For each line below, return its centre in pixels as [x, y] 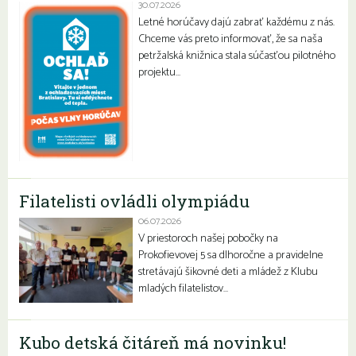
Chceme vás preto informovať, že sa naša [230, 39]
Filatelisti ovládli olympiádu [134, 201]
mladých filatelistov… [183, 288]
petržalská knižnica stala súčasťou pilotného [237, 56]
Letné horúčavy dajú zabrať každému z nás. [236, 22]
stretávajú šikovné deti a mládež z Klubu [228, 272]
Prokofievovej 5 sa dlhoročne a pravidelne [231, 255]
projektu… [159, 72]
